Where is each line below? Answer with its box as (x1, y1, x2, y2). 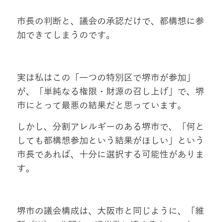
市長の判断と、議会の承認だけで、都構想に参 (16, 16, 204, 27)
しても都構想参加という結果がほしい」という (16, 136, 204, 146)
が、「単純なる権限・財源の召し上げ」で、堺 (16, 87, 204, 97)
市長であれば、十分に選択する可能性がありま (16, 150, 204, 160)
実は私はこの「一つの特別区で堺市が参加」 (16, 73, 195, 83)
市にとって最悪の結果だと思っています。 (16, 101, 186, 111)
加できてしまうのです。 (16, 30, 115, 41)
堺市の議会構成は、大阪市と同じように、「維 (16, 206, 204, 217)
